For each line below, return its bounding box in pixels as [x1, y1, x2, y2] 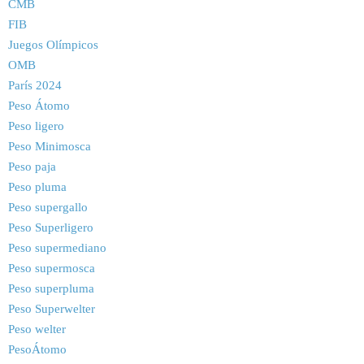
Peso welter [8, 323, 66, 336]
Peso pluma [8, 180, 67, 193]
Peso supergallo [8, 201, 88, 214]
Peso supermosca [8, 262, 95, 275]
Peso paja [8, 160, 56, 173]
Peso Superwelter [8, 302, 95, 315]
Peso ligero [8, 119, 64, 132]
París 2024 [8, 79, 62, 92]
